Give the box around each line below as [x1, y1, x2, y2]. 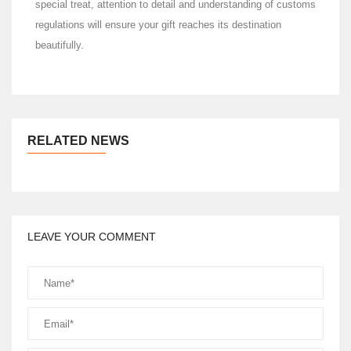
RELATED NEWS [27, 134, 129, 148]
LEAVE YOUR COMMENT [27, 230, 156, 244]
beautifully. [35, 39, 84, 52]
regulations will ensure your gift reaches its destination [35, 19, 281, 31]
